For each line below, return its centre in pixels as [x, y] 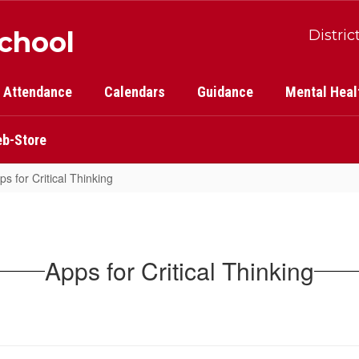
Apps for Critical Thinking [179, 270]
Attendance [38, 92]
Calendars [135, 92]
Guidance [225, 92]
